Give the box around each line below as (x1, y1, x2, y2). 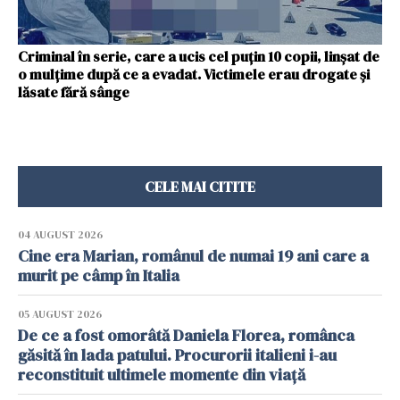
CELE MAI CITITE (145, 176, 255, 196)
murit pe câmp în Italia (18, 263, 183, 287)
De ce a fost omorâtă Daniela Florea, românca (18, 323, 354, 346)
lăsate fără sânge (18, 81, 129, 102)
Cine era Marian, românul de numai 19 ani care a (18, 244, 369, 267)
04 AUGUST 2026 (18, 227, 103, 242)
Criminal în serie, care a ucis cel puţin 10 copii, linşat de (18, 46, 379, 66)
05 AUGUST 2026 (18, 306, 102, 321)
